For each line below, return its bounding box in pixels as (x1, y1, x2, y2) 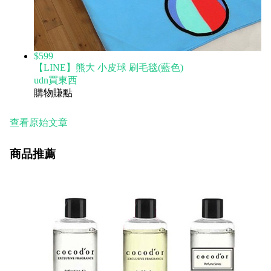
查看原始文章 (10, 117, 68, 128)
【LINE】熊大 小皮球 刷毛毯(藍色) (34, 62, 183, 73)
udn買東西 (34, 74, 77, 85)
